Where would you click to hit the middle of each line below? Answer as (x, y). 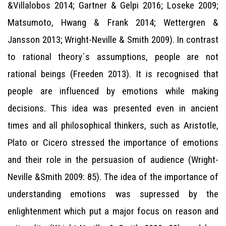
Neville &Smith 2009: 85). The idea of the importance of (113, 177)
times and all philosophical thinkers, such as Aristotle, (113, 125)
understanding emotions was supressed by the (113, 194)
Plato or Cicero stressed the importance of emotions (113, 143)
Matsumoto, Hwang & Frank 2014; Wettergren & (113, 22)
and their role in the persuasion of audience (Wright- (113, 160)
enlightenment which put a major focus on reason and (113, 211)
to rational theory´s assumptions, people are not (113, 57)
